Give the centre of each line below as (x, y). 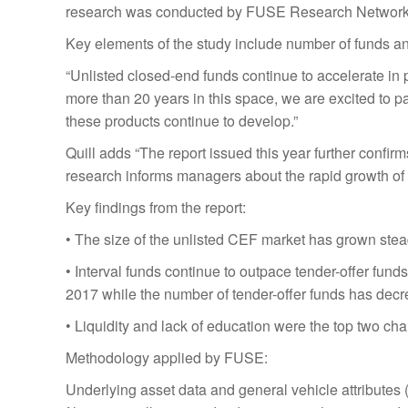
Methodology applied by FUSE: (167, 357)
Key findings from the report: (156, 207)
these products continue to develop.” (182, 121)
